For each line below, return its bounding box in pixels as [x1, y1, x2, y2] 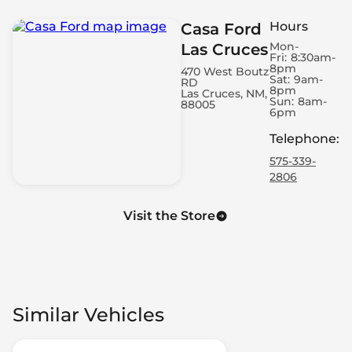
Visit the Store [123, 207, 216, 223]
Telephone [269, 131, 336, 147]
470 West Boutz [180, 64, 269, 79]
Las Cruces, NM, [180, 86, 267, 101]
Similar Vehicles [13, 302, 164, 326]
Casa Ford [180, 19, 262, 38]
